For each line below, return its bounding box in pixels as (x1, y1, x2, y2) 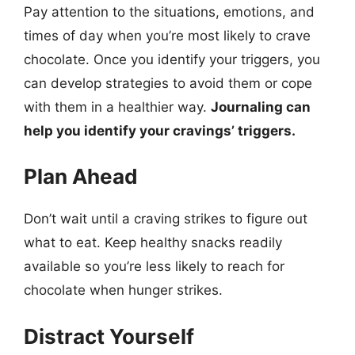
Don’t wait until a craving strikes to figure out (24, 211, 307, 227)
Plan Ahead (24, 164, 138, 189)
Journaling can (211, 98, 311, 115)
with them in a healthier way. (24, 98, 211, 115)
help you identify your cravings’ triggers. (24, 122, 296, 139)
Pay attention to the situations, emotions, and (24, 3, 315, 20)
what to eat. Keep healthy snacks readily (24, 235, 282, 250)
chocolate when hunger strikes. (24, 282, 223, 298)
